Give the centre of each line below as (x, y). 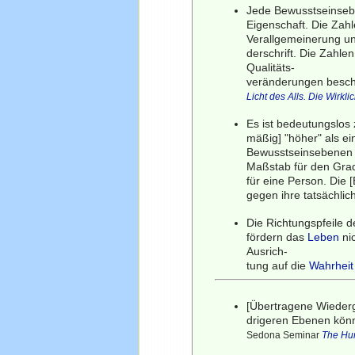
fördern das (277, 237)
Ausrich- (267, 251)
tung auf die (278, 265)
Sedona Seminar (284, 335)
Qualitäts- (271, 67)
